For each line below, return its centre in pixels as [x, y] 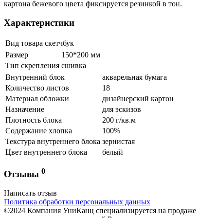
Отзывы [23, 174]
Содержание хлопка [39, 130]
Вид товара [24, 43]
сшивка [74, 65]
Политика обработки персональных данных [77, 202]
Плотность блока [34, 120]
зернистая [118, 141]
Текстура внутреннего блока [53, 141]
